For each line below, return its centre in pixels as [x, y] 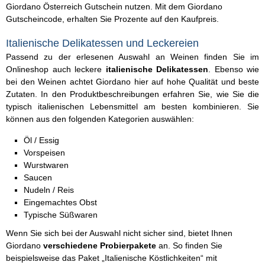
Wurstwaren [46, 165]
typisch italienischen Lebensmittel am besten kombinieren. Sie [132, 107]
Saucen [38, 178]
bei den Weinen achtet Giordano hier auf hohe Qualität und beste [132, 82]
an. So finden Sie [189, 246]
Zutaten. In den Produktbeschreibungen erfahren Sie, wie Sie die [132, 94]
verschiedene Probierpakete [100, 246]
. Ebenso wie [234, 70]
